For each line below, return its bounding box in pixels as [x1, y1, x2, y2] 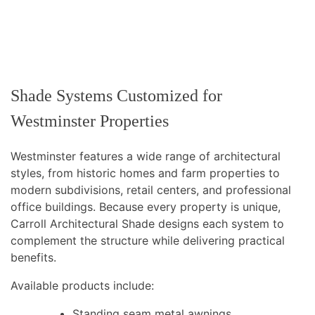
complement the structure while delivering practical [11, 233, 285, 248]
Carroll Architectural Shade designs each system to [11, 217, 284, 231]
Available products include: [11, 278, 154, 293]
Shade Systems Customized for [11, 86, 222, 105]
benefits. [11, 250, 56, 265]
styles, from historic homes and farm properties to [11, 166, 280, 181]
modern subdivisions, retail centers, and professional [11, 183, 291, 198]
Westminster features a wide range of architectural [11, 149, 281, 164]
